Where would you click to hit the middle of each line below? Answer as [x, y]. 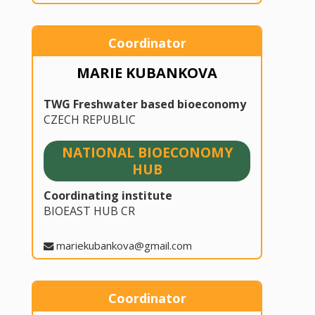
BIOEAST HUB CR [89, 211]
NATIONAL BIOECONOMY [147, 152]
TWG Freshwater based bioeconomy [144, 104]
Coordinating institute [108, 196]
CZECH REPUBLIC [89, 119]
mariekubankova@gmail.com [124, 246]
